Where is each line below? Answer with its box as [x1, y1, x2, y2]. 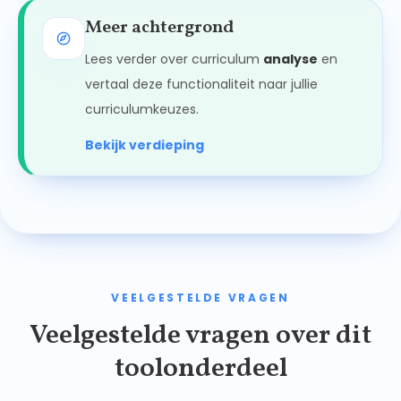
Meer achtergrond [85, 15, 234, 41]
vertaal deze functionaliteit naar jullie [85, 75, 318, 94]
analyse [263, 50, 318, 69]
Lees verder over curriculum [85, 50, 263, 69]
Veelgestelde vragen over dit [30, 317, 371, 355]
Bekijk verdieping [85, 136, 204, 155]
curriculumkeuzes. [85, 100, 199, 119]
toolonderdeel [114, 350, 287, 388]
